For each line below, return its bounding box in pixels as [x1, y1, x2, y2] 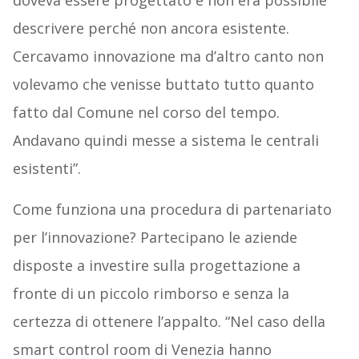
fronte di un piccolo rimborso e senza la [12, 284, 289, 304]
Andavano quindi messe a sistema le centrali [12, 131, 319, 151]
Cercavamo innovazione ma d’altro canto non [12, 46, 324, 67]
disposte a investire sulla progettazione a [12, 256, 301, 276]
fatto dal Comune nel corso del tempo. [12, 103, 280, 123]
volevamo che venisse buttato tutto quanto [12, 75, 314, 95]
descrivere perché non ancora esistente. [12, 18, 289, 38]
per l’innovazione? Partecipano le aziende [12, 228, 297, 248]
